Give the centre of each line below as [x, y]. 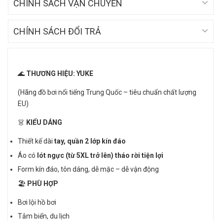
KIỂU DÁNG [43, 122]
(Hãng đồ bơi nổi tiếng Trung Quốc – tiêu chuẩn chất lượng [107, 92]
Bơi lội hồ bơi [37, 202]
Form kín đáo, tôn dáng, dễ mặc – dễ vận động [88, 169]
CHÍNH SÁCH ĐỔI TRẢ [57, 31]
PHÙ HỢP [42, 183]
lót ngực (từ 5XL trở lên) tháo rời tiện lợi [100, 155]
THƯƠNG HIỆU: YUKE [59, 74]
